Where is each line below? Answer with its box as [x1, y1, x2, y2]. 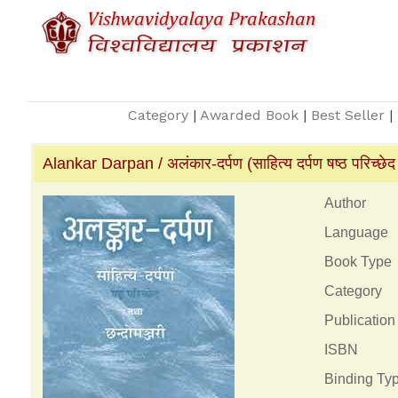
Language [324, 225, 388, 240]
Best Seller [311, 107, 385, 123]
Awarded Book [200, 107, 298, 123]
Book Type [324, 254, 392, 269]
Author [324, 195, 366, 211]
